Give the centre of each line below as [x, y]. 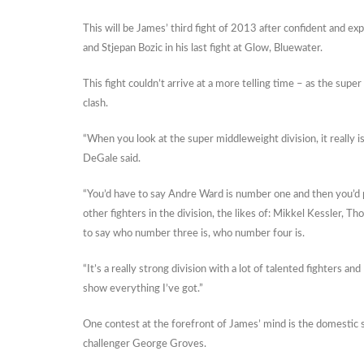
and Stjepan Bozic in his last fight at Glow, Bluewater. [203, 48]
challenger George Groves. [145, 344]
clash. [95, 104]
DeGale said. [112, 159]
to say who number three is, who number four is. [194, 234]
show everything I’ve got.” [143, 289]
